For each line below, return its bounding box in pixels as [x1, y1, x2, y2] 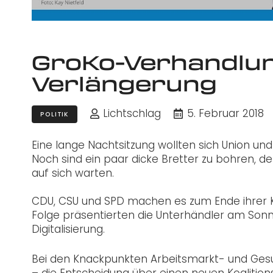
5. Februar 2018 [186, 106, 264, 121]
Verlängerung [32, 69, 217, 98]
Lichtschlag [103, 106, 161, 121]
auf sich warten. [32, 166, 114, 181]
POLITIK [40, 109, 69, 119]
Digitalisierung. [32, 222, 105, 237]
